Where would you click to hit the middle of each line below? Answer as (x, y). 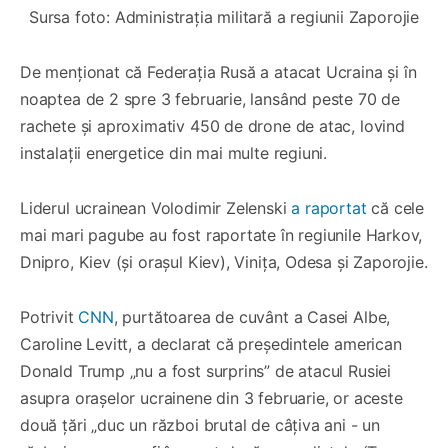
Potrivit (49, 316)
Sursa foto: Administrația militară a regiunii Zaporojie (224, 16)
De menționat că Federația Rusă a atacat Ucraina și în (218, 71)
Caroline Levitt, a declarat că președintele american (211, 343)
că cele (395, 207)
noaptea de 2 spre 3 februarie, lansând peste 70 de (210, 98)
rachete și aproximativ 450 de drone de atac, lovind (212, 125)
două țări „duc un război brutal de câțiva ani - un (200, 424)
